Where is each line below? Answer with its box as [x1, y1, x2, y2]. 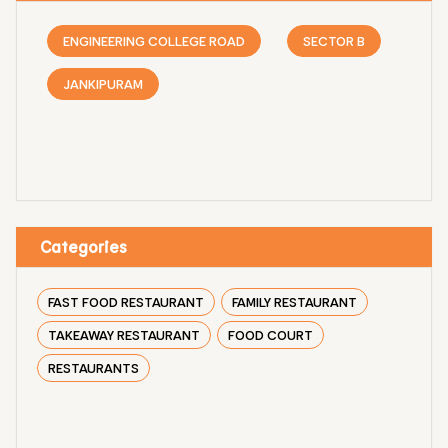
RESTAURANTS [48, 358, 139, 376]
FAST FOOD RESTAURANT [48, 292, 204, 310]
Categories [40, 236, 127, 256]
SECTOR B [303, 31, 365, 49]
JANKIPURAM [63, 74, 143, 92]
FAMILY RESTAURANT [232, 292, 357, 310]
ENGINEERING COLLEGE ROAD [63, 31, 245, 49]
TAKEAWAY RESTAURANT [48, 325, 200, 343]
